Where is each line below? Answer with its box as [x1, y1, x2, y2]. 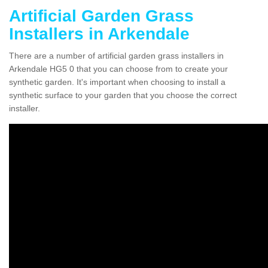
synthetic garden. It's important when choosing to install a [9, 77, 226, 87]
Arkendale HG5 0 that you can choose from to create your [9, 63, 228, 74]
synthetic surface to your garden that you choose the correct [9, 90, 237, 100]
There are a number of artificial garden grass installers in [9, 50, 224, 60]
